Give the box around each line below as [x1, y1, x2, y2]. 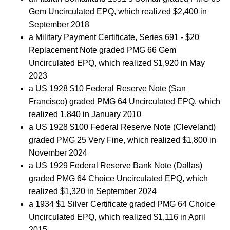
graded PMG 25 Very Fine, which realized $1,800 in [29, 136, 216, 144]
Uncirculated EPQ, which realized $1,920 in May [29, 59, 205, 67]
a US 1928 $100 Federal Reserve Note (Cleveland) [29, 123, 216, 131]
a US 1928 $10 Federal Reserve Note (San [29, 84, 186, 93]
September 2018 [29, 20, 89, 29]
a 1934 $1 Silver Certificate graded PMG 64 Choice [29, 200, 215, 208]
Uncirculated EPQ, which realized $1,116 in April [29, 213, 205, 221]
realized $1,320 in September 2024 [29, 187, 157, 196]
